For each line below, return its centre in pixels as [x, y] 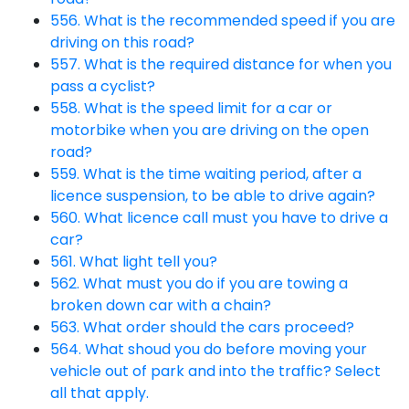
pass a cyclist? [103, 86]
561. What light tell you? [134, 261]
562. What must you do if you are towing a [199, 283]
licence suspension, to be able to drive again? [213, 195]
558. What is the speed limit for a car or [191, 108]
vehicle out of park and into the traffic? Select [215, 371]
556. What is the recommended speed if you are [223, 20]
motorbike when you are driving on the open [210, 130]
